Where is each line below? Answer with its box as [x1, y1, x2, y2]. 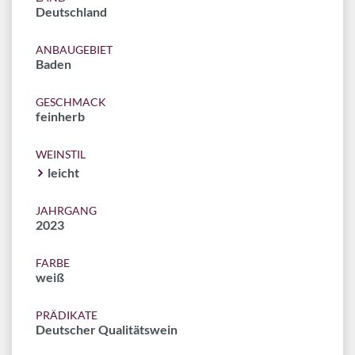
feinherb [36, 109, 85, 124]
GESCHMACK [36, 95, 106, 109]
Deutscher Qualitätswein [36, 322, 177, 337]
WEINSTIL [36, 147, 86, 161]
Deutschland [36, 4, 107, 19]
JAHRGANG [36, 204, 97, 217]
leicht [48, 165, 79, 180]
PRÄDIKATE [36, 308, 97, 322]
